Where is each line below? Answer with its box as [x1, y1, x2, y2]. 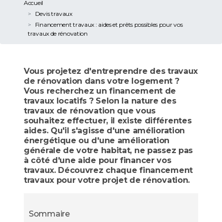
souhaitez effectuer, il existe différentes [24, 115, 192, 125]
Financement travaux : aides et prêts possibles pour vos [35, 20, 183, 28]
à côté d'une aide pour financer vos [24, 155, 171, 165]
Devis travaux [35, 9, 72, 17]
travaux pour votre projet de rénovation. [24, 175, 190, 185]
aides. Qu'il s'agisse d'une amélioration [24, 125, 185, 135]
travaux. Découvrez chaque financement [24, 165, 193, 175]
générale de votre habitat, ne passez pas [24, 145, 193, 155]
